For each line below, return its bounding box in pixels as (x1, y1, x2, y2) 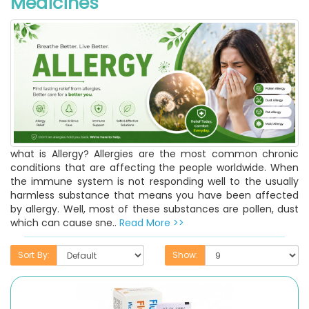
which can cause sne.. (10, 215, 119, 230)
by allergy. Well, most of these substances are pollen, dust (10, 201, 299, 216)
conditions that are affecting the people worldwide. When (10, 160, 299, 175)
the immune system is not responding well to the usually (10, 174, 299, 188)
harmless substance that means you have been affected (10, 188, 299, 202)
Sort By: (18, 248, 50, 261)
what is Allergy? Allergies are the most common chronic (10, 146, 299, 161)
